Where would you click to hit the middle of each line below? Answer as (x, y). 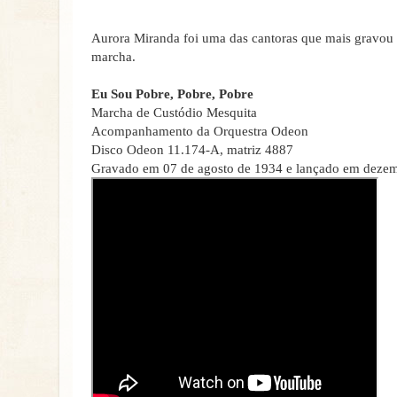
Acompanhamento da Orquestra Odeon (200, 131)
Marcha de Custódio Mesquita (174, 113)
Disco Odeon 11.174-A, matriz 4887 (192, 150)
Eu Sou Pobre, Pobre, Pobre (172, 94)
